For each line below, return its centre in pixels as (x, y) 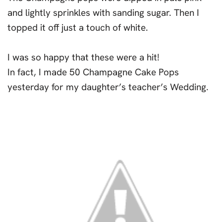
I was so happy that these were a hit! (83, 57)
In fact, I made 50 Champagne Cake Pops (93, 72)
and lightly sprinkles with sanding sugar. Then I (103, 13)
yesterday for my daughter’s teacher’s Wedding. (108, 87)
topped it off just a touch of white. (78, 28)
